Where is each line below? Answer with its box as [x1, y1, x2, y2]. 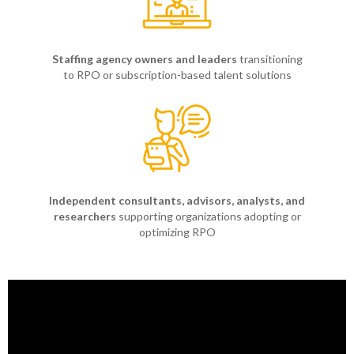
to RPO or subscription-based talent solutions [62, 68, 292, 82]
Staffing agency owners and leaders [51, 52, 237, 66]
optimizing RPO [138, 225, 216, 239]
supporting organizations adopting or [115, 209, 301, 224]
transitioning [236, 52, 303, 66]
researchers [53, 209, 116, 224]
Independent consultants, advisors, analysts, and [49, 194, 305, 208]
